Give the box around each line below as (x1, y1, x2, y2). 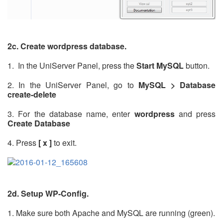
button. (184, 59, 210, 71)
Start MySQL (136, 59, 184, 71)
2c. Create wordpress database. (7, 40, 126, 52)
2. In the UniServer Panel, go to (7, 79, 139, 91)
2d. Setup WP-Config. (7, 187, 89, 199)
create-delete (7, 88, 56, 100)
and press (174, 108, 216, 119)
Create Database (7, 117, 70, 129)
